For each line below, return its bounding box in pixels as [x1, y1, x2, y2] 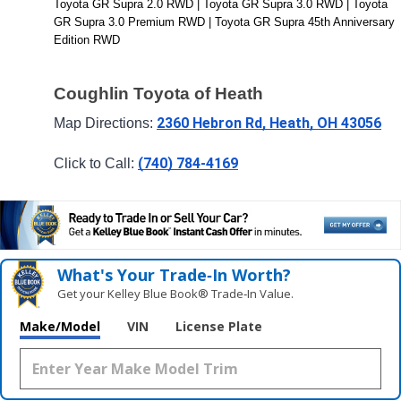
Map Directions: [54, 115, 157, 132]
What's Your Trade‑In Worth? [57, 264, 292, 286]
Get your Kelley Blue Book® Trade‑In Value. [57, 286, 294, 303]
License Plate [175, 318, 262, 336]
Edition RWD [54, 32, 120, 47]
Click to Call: [54, 155, 138, 171]
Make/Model [20, 318, 100, 336]
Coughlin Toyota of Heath [54, 83, 263, 103]
